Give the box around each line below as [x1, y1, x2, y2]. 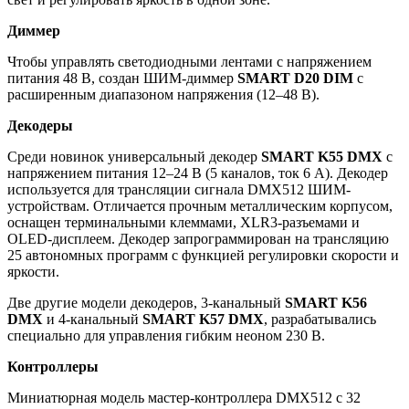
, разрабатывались [264, 310, 376, 327]
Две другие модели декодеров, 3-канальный [7, 294, 285, 310]
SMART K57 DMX [142, 310, 264, 327]
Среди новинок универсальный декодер [7, 148, 261, 164]
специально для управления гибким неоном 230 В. [7, 327, 325, 343]
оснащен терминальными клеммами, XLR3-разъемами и [7, 214, 360, 230]
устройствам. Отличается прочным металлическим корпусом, [7, 197, 393, 214]
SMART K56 [285, 294, 367, 310]
